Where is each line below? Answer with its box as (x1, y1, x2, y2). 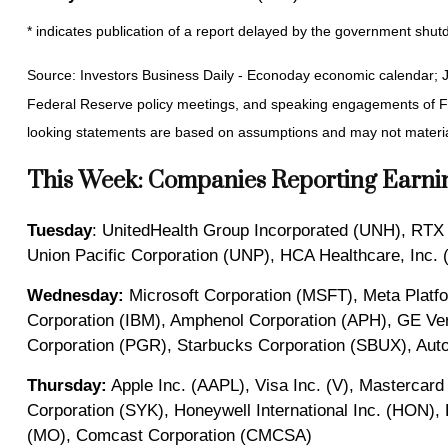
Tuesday (26, 220, 92, 240)
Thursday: (26, 375, 107, 395)
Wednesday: (26, 285, 129, 305)
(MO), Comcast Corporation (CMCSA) (26, 425, 312, 445)
